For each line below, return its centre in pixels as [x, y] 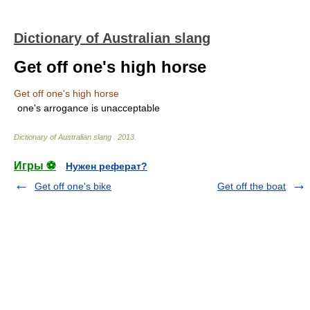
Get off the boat [252, 186]
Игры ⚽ [35, 166]
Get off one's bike [73, 186]
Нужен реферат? [107, 166]
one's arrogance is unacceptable [89, 108]
